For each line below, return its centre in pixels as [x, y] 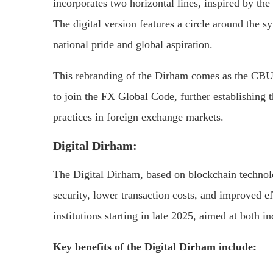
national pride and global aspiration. [133, 44]
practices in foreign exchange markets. [138, 117]
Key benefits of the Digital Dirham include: [155, 246]
